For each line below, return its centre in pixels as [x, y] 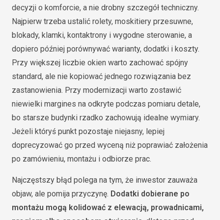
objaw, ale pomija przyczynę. [61, 193]
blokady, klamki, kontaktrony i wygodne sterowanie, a [102, 35]
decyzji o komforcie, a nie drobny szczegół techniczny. [105, 7]
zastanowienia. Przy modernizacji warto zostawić [96, 90]
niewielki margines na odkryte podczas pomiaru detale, [106, 104]
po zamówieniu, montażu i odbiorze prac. [82, 159]
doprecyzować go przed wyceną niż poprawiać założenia [110, 145]
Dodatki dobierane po [150, 193]
